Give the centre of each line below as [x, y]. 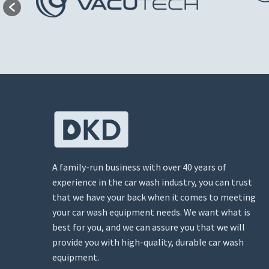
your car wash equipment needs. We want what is [151, 212]
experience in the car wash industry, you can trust [152, 182]
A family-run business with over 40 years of [139, 167]
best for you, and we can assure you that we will [149, 227]
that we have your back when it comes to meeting [154, 197]
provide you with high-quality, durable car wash [148, 242]
